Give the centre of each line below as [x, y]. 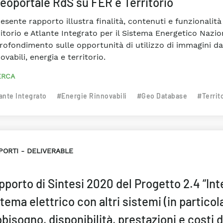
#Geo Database [162, 96]
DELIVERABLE [50, 151]
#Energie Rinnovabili [92, 96]
